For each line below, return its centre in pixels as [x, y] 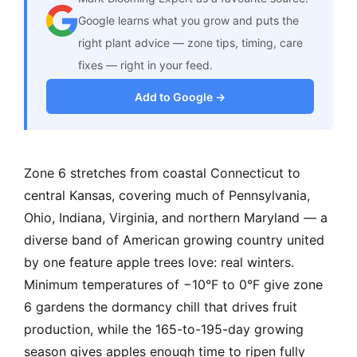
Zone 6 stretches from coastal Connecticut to [162, 173]
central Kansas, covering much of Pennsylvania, [167, 196]
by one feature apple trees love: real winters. [159, 263]
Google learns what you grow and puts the [188, 21]
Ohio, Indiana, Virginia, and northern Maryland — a [176, 218]
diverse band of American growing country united [174, 240]
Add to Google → [180, 96]
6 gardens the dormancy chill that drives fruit [161, 307]
